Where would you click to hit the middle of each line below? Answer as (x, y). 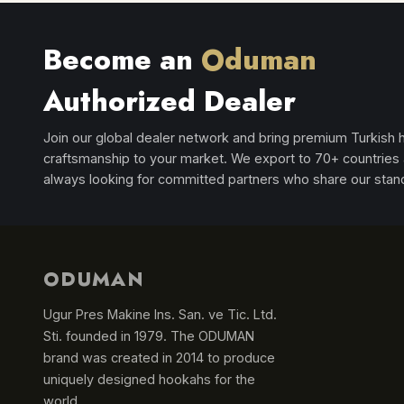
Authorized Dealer (170, 101)
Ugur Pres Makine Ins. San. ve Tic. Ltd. (160, 314)
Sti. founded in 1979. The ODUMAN (149, 336)
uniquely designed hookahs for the (149, 379)
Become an (122, 60)
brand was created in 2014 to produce (159, 358)
